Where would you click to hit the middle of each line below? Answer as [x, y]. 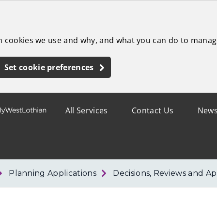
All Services [86, 110]
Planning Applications [53, 173]
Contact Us [153, 110]
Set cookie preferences [49, 67]
